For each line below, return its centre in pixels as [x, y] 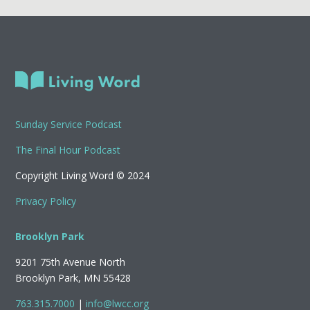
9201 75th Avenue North [71, 262]
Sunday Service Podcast [69, 125]
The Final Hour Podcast [68, 150]
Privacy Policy [46, 201]
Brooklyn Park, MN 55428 [73, 278]
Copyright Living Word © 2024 [83, 176]
